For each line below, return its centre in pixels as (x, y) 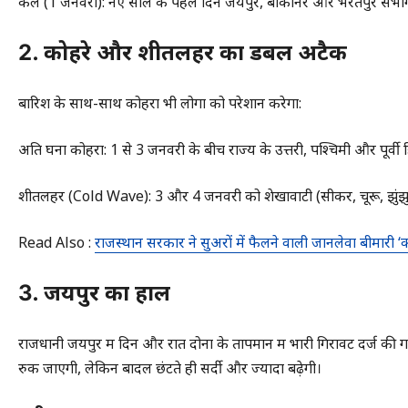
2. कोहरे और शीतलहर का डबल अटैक (183, 52)
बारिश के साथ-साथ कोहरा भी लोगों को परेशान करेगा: (160, 102)
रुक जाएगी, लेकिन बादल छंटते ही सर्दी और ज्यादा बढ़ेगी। (170, 367)
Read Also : (56, 242)
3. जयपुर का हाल (94, 292)
